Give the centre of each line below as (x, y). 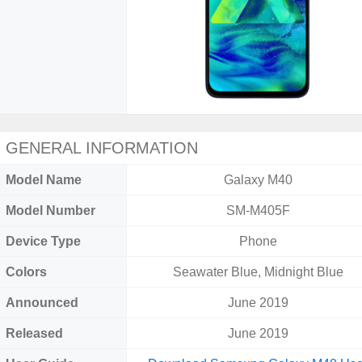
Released (34, 333)
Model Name (44, 180)
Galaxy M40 (258, 180)
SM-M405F (258, 210)
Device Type (43, 241)
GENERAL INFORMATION (102, 148)
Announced (42, 303)
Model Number (51, 210)
